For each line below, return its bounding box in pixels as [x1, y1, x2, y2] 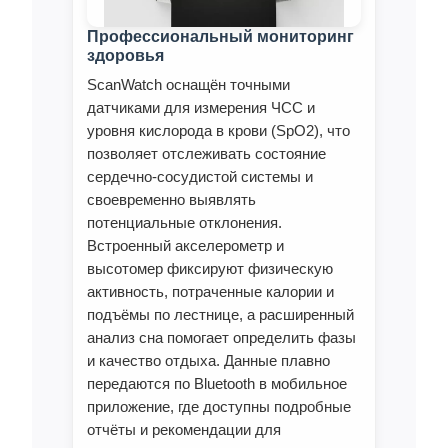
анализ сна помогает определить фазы [87, 329, 356, 347]
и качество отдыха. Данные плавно [87, 352, 330, 370]
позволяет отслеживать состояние [87, 145, 326, 163]
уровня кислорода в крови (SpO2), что [87, 122, 350, 140]
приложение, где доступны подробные [87, 398, 351, 416]
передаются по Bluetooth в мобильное [87, 375, 347, 393]
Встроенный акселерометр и [87, 237, 284, 255]
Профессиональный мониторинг [87, 28, 354, 46]
